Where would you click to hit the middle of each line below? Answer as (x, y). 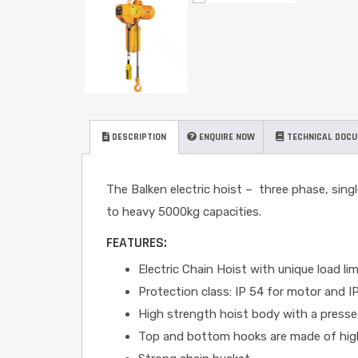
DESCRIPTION (138, 137)
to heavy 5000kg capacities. (184, 212)
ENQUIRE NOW (226, 137)
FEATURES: (137, 243)
